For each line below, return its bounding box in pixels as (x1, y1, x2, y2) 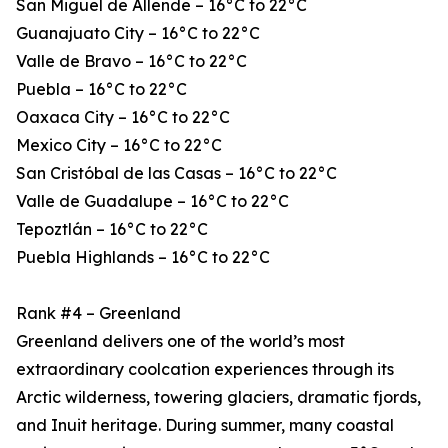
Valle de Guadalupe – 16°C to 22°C (16, 191, 289, 212)
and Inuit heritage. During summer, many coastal (16, 415, 394, 436)
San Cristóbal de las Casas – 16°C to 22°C (16, 163, 337, 184)
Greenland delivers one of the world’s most (16, 331, 345, 352)
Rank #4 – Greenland (16, 303, 181, 324)
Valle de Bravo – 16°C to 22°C (16, 51, 247, 72)
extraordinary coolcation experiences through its (16, 359, 394, 380)
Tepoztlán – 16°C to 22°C (16, 219, 208, 240)
